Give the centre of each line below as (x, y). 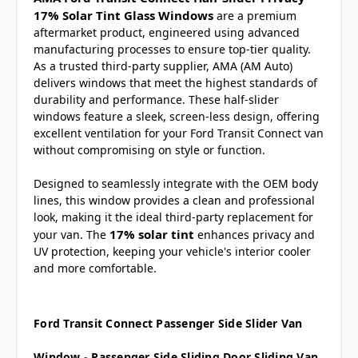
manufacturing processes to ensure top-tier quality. (172, 50)
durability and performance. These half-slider (156, 100)
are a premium (255, 16)
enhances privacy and (255, 235)
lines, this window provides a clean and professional (174, 201)
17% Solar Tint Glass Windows (123, 16)
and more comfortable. (95, 268)
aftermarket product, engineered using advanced (167, 33)
